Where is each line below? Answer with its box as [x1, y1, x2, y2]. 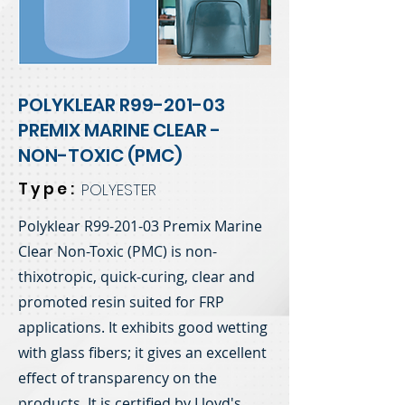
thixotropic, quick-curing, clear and [18, 267, 255, 287]
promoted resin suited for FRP [18, 292, 224, 312]
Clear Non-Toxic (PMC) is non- [18, 241, 217, 261]
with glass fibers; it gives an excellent [18, 343, 267, 363]
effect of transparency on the [18, 368, 217, 388]
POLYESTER [81, 179, 156, 201]
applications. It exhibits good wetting [18, 317, 268, 337]
